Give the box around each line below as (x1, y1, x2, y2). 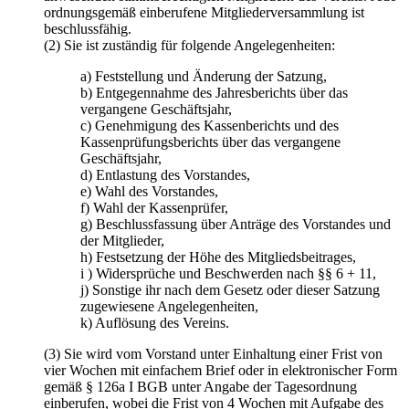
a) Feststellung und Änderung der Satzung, (80, 68, 327, 85)
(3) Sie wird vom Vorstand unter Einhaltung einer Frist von (44, 346, 383, 362)
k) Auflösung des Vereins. (80, 315, 229, 331)
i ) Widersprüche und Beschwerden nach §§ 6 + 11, (80, 266, 376, 282)
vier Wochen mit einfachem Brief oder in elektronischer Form (44, 362, 397, 379)
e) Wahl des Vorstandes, (80, 184, 218, 200)
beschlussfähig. (44, 21, 131, 37)
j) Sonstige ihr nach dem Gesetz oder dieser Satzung (80, 282, 380, 299)
